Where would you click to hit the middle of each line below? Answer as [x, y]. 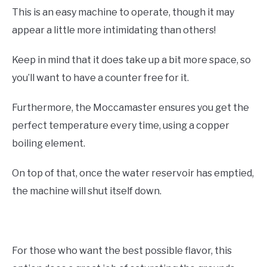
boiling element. [49, 144]
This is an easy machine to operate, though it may [123, 13]
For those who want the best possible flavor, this [122, 251]
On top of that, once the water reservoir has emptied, [133, 173]
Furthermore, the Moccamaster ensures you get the [131, 108]
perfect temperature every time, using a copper [121, 126]
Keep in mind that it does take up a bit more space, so [131, 60]
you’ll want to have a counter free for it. [100, 78]
